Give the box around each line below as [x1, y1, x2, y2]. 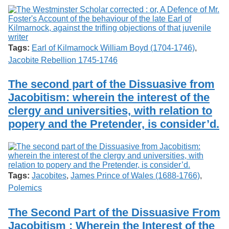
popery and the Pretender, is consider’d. [8, 118, 219, 131]
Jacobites [32, 171, 66, 180]
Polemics [8, 184, 42, 193]
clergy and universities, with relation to [8, 104, 212, 118]
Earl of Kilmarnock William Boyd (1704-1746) [32, 43, 195, 53]
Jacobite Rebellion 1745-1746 [8, 56, 118, 65]
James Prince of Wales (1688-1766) [71, 171, 200, 180]
